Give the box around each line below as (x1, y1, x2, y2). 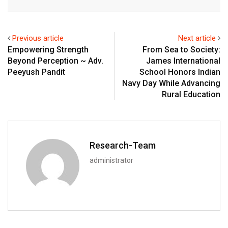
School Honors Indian (139, 67, 220, 77)
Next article (178, 33, 216, 43)
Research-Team (90, 139, 156, 151)
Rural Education (162, 89, 220, 99)
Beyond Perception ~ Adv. (8, 55, 103, 66)
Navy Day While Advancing (122, 78, 220, 88)
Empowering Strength (8, 44, 89, 54)
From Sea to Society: (142, 44, 220, 54)
